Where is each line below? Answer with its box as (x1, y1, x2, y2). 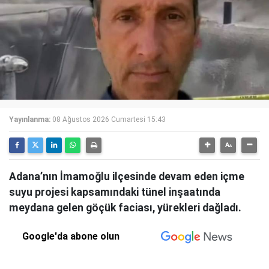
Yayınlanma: (9, 115, 50, 124)
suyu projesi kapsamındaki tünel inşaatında (9, 186, 220, 199)
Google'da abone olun (22, 231, 120, 243)
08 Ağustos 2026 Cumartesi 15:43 (52, 115, 166, 124)
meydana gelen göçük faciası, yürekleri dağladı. (9, 202, 241, 214)
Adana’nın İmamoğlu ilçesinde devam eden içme (9, 171, 244, 183)
